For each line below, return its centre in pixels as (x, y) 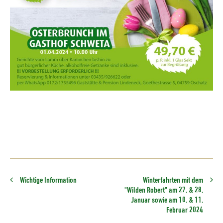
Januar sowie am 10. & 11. (167, 200)
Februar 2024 (184, 210)
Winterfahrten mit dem (173, 180)
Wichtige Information (49, 180)
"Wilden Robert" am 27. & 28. (164, 190)
